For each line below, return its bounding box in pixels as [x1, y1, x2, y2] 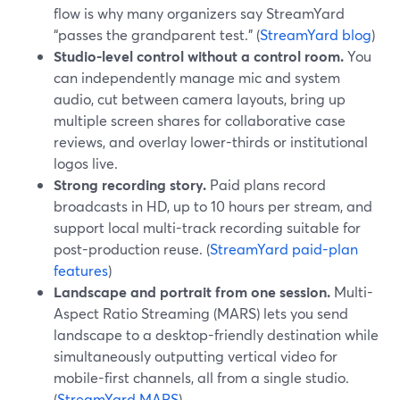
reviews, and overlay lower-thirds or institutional [54, 132, 368, 151]
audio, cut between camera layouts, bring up [54, 89, 346, 108]
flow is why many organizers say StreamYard [54, 4, 345, 22]
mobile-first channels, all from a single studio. [54, 368, 349, 387]
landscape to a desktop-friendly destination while [54, 325, 379, 344]
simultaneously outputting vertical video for [54, 346, 337, 365]
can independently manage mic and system [54, 68, 340, 87]
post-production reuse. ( [54, 239, 210, 258]
